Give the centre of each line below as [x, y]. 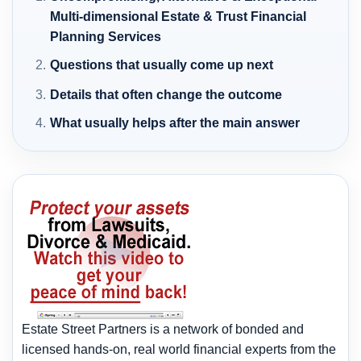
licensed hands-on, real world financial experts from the [179, 349]
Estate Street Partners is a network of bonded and [163, 329]
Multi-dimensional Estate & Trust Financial [178, 16]
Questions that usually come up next [162, 64]
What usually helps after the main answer [175, 122]
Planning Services [106, 36]
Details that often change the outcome [166, 94]
